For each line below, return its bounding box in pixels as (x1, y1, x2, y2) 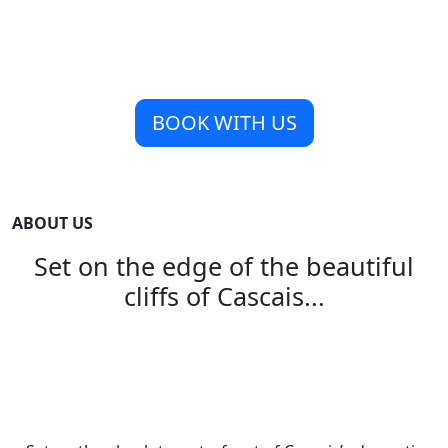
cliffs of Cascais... (123, 279, 325, 313)
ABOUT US (12, 212, 93, 234)
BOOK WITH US (151, 109, 297, 136)
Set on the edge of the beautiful (34, 249, 414, 283)
